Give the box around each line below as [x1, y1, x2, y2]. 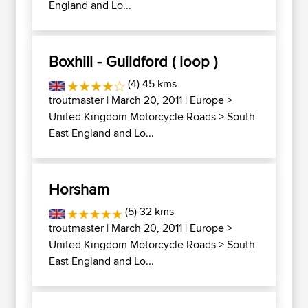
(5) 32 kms [122, 203, 174, 219]
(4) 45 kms [124, 76, 177, 91]
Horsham [49, 178, 109, 200]
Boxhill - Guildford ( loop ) [49, 50, 217, 72]
